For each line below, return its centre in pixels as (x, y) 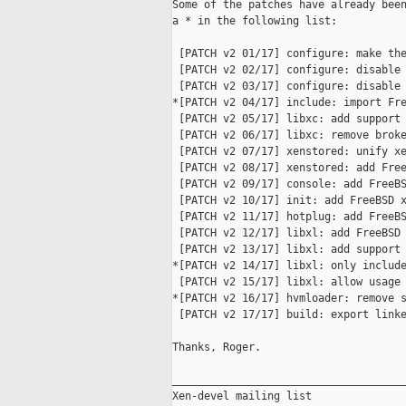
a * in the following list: (255, 21)
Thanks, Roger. (217, 348)
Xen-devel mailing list (242, 396)
